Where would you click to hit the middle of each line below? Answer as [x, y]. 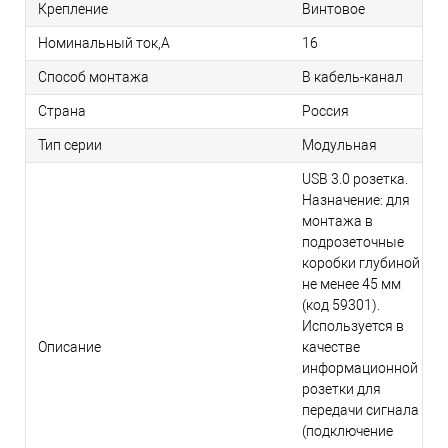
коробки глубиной [361, 263]
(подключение [347, 431]
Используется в [353, 326]
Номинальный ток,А [104, 43]
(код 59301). [341, 305]
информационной [360, 368]
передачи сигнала [360, 410]
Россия [325, 111]
